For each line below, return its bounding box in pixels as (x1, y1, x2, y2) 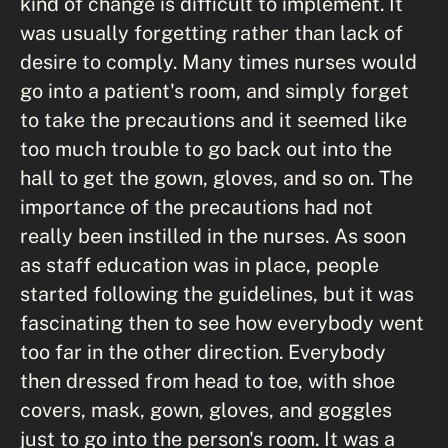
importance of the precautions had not (20, 194, 373, 218)
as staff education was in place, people (20, 252, 379, 276)
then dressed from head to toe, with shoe (20, 368, 395, 392)
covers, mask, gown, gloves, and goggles (20, 397, 392, 421)
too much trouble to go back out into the (20, 136, 392, 160)
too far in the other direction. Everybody (20, 339, 386, 363)
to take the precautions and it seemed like (20, 107, 407, 131)
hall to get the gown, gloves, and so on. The (20, 165, 413, 189)
